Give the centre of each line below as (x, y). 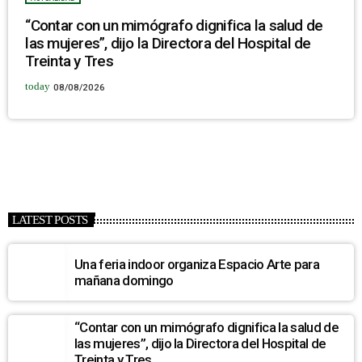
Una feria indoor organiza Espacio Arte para (197, 264)
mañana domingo (124, 280)
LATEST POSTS (50, 219)
